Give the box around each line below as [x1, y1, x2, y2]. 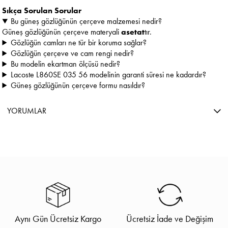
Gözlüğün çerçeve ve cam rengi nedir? [11, 48, 134, 59]
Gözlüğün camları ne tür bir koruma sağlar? [11, 37, 147, 48]
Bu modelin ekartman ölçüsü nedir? [11, 59, 121, 70]
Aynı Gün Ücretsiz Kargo [15, 213, 102, 225]
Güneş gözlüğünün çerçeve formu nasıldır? [11, 80, 146, 91]
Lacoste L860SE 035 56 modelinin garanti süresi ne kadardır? [11, 69, 207, 80]
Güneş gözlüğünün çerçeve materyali [2, 26, 122, 38]
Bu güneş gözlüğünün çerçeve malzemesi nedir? [11, 16, 162, 27]
